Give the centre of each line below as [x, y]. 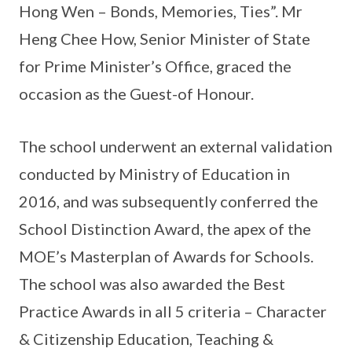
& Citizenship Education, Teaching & [146, 338]
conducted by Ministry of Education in [154, 173]
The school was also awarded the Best [152, 283]
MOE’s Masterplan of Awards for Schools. [166, 256]
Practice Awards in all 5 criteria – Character [173, 311]
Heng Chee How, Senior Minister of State [165, 38]
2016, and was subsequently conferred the [169, 201]
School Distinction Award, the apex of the [165, 228]
